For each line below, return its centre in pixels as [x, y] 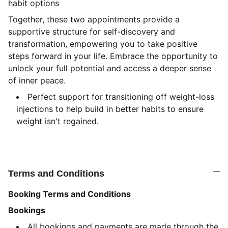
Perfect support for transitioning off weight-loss [121, 97]
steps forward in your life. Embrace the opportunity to [113, 56]
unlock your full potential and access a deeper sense [110, 68]
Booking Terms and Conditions [69, 194]
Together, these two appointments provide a [94, 19]
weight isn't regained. [58, 121]
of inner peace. [37, 80]
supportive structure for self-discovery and [92, 32]
